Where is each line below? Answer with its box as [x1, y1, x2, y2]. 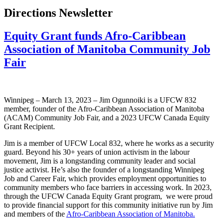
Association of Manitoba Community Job [4, 43, 210, 56]
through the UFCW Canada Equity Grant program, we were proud [4, 192, 213, 201]
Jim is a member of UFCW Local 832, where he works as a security [4, 139, 214, 148]
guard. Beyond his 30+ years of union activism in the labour [4, 148, 190, 157]
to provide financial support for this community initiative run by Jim [4, 201, 213, 210]
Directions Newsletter [4, 6, 113, 20]
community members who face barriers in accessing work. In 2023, [4, 183, 212, 192]
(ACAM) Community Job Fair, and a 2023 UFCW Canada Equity [4, 113, 210, 122]
